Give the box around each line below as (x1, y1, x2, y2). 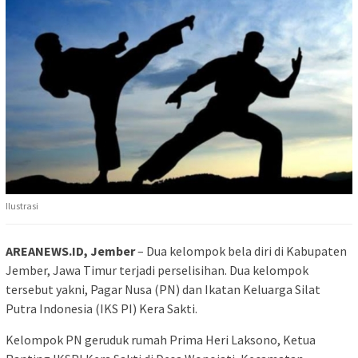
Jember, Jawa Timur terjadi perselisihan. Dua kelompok (6, 262, 308, 279)
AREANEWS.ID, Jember (6, 243, 135, 260)
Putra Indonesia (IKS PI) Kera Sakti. (6, 300, 197, 317)
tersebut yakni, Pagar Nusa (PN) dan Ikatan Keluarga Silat (6, 281, 320, 298)
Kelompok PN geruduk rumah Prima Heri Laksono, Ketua (6, 332, 316, 348)
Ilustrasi (6, 200, 38, 213)
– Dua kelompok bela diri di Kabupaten (135, 243, 347, 260)
